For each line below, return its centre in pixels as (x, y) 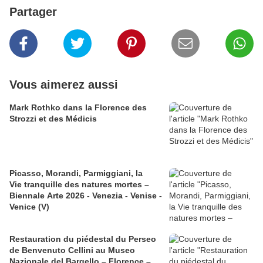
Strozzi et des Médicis (53, 119)
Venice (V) (29, 207)
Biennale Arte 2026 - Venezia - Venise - (86, 196)
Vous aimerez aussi (64, 85)
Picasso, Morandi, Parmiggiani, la (76, 173)
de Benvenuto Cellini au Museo (72, 250)
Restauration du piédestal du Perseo (83, 239)
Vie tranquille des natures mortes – (79, 185)
